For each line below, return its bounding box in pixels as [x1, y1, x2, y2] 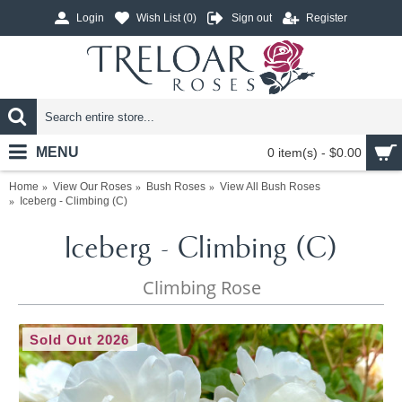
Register [306, 12, 347, 25]
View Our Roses [53, 180, 132, 193]
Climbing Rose [142, 275, 261, 300]
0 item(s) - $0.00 [267, 145, 362, 160]
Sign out [232, 12, 272, 25]
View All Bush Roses [220, 180, 320, 193]
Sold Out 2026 [30, 332, 130, 347]
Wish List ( [136, 12, 187, 25]
